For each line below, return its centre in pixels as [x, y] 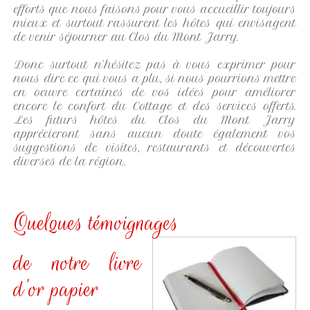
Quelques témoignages [96, 223]
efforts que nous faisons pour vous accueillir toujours [155, 9]
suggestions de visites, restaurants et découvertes [155, 148]
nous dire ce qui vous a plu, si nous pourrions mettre [155, 79]
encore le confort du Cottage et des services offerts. [155, 106]
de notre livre [78, 263]
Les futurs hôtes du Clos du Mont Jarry [155, 120]
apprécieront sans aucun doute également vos [155, 134]
